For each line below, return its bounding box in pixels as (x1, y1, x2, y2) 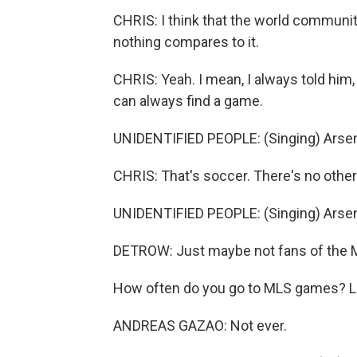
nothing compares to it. (113, 33, 259, 51)
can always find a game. (113, 92, 263, 110)
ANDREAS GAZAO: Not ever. (113, 317, 287, 335)
